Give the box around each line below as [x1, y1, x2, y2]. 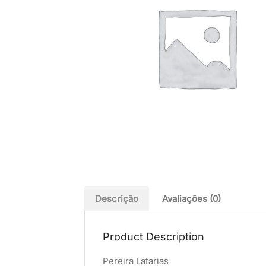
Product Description [103, 230, 204, 243]
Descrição [95, 193, 138, 204]
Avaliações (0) [162, 193, 221, 204]
